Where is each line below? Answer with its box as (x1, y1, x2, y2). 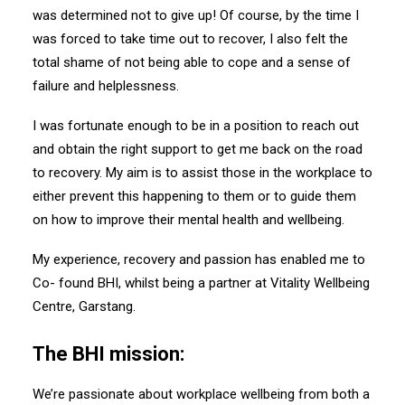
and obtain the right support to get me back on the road (33, 141, 363, 157)
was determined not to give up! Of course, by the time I (33, 7, 359, 24)
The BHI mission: (33, 343, 184, 365)
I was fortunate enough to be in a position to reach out (33, 118, 359, 134)
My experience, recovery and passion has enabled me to (33, 251, 365, 268)
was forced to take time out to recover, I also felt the (33, 31, 348, 47)
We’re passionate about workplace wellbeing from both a (33, 386, 370, 402)
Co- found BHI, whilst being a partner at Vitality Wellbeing (33, 275, 370, 291)
